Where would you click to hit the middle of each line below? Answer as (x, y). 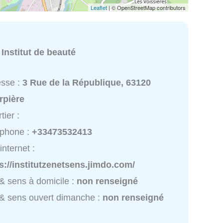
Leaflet (99, 7)
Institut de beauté (39, 52)
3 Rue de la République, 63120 (87, 83)
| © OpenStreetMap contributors (146, 7)
